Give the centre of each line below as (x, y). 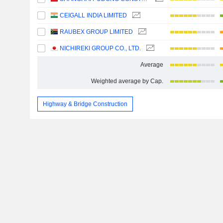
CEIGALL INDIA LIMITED (94, 15)
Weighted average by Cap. (127, 81)
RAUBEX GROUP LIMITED (97, 32)
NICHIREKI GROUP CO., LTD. (101, 48)
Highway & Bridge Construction (85, 104)
